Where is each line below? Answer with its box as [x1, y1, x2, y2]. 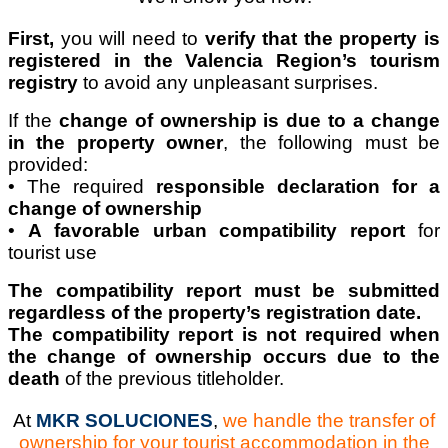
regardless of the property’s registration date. [8, 301, 421, 323]
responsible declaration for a [156, 175, 440, 197]
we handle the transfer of [223, 409, 435, 431]
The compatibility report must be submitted [8, 279, 440, 301]
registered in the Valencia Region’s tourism [8, 49, 440, 71]
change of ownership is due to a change [58, 109, 441, 131]
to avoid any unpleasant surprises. [78, 71, 378, 93]
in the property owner [8, 131, 224, 153]
